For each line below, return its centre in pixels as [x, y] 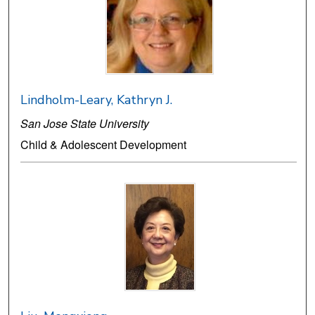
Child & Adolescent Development [104, 145]
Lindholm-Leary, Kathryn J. [97, 100]
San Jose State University [85, 124]
